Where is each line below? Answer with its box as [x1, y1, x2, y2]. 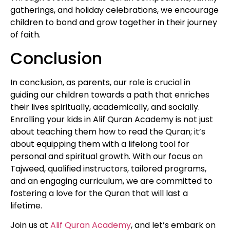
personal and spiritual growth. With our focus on [10, 150, 203, 162]
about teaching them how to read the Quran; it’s [10, 125, 205, 138]
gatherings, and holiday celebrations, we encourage [10, 4, 219, 16]
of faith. [10, 29, 41, 41]
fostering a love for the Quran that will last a [10, 187, 188, 199]
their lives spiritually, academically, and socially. [10, 101, 200, 113]
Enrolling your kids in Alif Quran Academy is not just [10, 113, 213, 125]
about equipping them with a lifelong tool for [10, 138, 189, 150]
